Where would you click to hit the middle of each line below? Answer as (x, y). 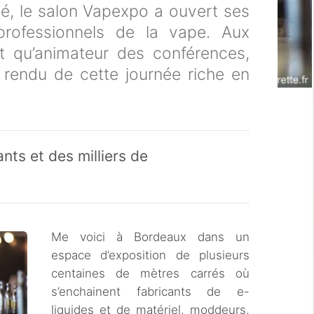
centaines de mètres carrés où (150, 273)
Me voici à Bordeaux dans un (150, 237)
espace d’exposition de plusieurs (150, 255)
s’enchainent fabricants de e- (150, 292)
